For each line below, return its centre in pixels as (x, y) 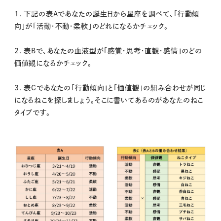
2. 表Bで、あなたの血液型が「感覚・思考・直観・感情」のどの (108, 51)
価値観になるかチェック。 (53, 63)
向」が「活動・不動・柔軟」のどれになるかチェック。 (91, 26)
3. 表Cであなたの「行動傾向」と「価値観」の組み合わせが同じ (110, 88)
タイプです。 (32, 113)
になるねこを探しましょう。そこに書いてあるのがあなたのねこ (109, 100)
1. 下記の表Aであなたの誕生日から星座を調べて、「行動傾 (107, 14)
